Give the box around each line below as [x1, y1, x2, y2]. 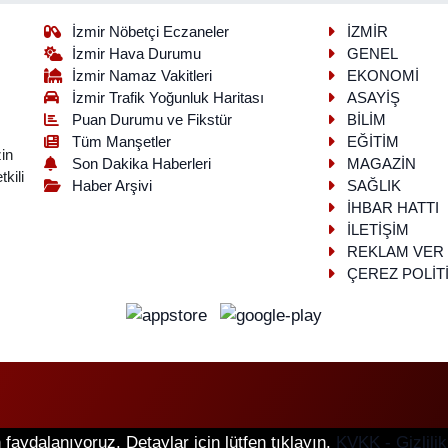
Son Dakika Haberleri [72, 155, 212, 172]
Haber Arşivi [72, 177, 153, 194]
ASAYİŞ [346, 89, 400, 106]
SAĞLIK [346, 177, 401, 194]
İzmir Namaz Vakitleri [72, 67, 213, 84]
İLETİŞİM [346, 221, 409, 238]
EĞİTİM [346, 133, 399, 150]
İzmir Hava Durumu [72, 45, 202, 62]
